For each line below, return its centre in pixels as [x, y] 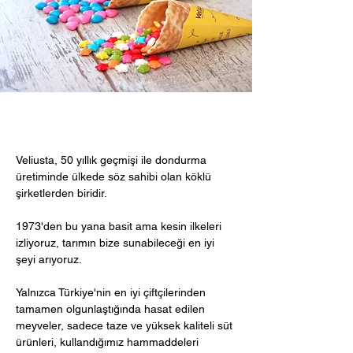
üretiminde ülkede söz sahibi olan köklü [113, 176]
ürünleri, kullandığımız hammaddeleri [107, 342]
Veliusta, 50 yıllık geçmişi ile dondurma [111, 160]
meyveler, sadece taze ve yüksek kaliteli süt [124, 325]
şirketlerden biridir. [63, 193]
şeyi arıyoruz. [49, 259]
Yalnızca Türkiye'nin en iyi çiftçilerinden [111, 292]
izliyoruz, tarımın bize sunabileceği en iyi [115, 243]
